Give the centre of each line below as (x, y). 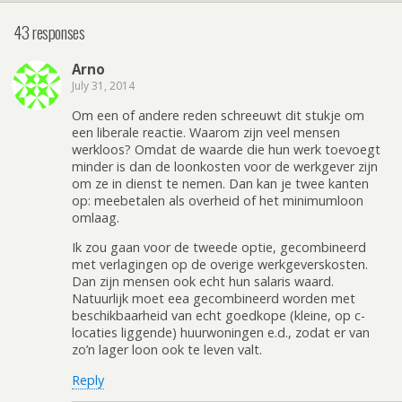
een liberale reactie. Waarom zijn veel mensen (206, 132)
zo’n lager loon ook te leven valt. (167, 350)
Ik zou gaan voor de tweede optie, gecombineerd (219, 248)
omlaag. (96, 217)
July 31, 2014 (103, 86)
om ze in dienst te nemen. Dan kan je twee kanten (220, 183)
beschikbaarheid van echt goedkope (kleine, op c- (218, 316)
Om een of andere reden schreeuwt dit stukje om (218, 115)
